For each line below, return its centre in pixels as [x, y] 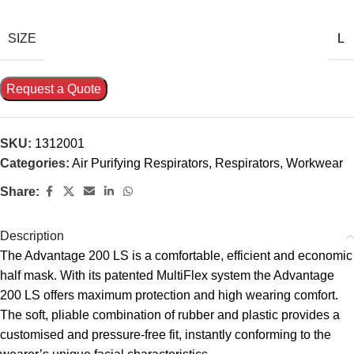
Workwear [314, 163]
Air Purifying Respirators [140, 163]
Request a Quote [54, 88]
